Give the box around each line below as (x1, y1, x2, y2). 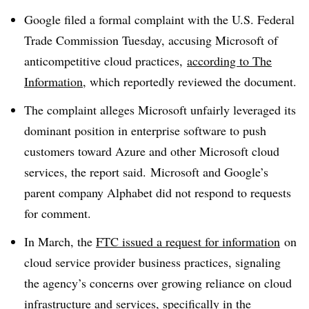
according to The (187, 52, 272, 69)
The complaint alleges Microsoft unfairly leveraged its (24, 101, 296, 118)
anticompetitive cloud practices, (24, 52, 187, 69)
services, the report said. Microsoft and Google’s (24, 163, 268, 180)
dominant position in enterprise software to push (24, 121, 266, 139)
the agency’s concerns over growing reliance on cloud (24, 274, 292, 291)
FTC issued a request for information (96, 232, 280, 250)
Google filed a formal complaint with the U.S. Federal (24, 11, 295, 28)
